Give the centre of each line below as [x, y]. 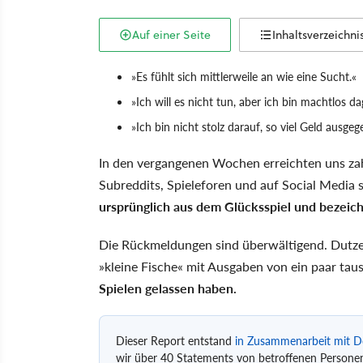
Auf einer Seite [171, 34]
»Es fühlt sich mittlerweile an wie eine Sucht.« [244, 76]
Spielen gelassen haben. [168, 288]
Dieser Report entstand [175, 340]
